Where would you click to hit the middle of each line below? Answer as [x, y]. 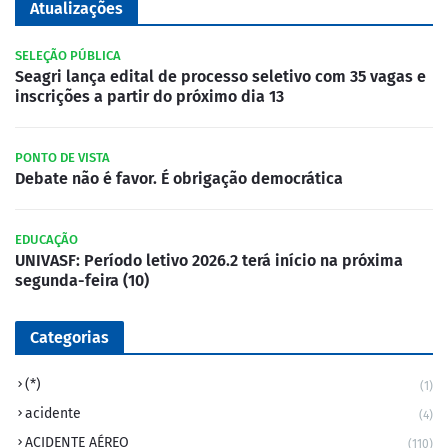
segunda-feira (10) [82, 280]
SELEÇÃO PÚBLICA [68, 55]
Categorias [69, 337]
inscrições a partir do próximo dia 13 [149, 96]
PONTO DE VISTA [62, 157]
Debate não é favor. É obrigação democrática [179, 178]
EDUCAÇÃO [46, 239]
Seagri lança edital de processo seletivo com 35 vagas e [220, 76]
